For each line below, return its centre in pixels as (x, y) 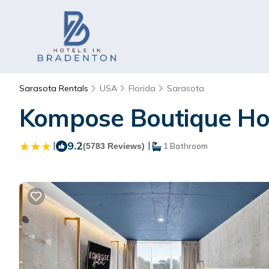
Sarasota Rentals (55, 88)
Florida (142, 88)
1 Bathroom (185, 146)
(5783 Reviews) (114, 146)
